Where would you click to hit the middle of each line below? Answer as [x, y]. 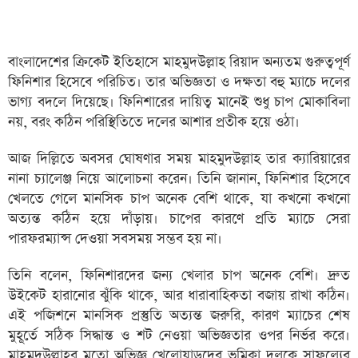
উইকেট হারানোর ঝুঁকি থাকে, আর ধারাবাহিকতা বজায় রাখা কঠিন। [179, 296]
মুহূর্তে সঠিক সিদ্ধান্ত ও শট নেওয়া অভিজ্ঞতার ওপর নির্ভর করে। [179, 336]
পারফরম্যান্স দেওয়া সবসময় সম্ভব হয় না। [115, 239]
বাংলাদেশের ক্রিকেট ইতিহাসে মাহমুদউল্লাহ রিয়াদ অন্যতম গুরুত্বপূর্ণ [179, 62]
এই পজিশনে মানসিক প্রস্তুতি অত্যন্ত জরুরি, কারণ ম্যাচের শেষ [179, 316]
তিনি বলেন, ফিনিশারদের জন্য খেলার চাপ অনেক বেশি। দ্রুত [179, 276]
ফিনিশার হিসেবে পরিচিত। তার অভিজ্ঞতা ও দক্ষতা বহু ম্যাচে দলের [179, 82]
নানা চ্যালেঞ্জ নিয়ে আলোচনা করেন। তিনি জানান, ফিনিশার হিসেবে [179, 179]
